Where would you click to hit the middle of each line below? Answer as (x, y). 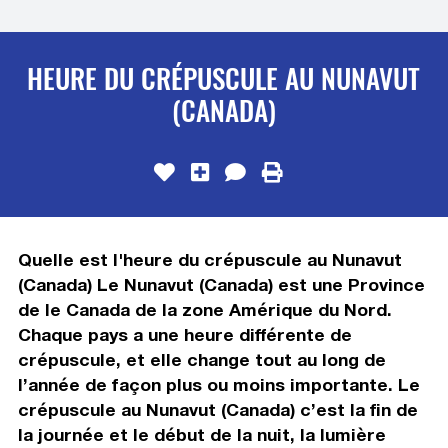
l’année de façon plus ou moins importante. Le (218, 384)
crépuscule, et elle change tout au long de (201, 359)
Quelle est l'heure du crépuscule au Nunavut (209, 259)
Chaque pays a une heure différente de (184, 334)
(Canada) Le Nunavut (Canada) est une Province (221, 284)
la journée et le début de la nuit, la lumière (201, 434)
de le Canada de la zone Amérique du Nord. (204, 309)
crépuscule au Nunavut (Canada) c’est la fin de (217, 409)
